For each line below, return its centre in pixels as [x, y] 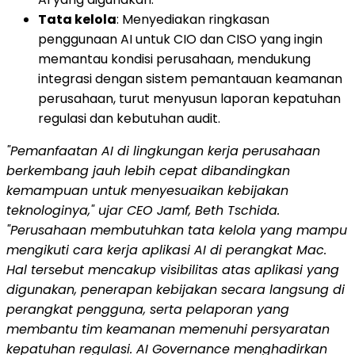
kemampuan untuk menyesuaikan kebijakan [147, 190]
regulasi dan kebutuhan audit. [129, 118]
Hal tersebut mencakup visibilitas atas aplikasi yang [173, 269]
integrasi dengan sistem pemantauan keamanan [190, 78]
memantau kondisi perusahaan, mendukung [174, 59]
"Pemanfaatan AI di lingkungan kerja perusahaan [163, 151]
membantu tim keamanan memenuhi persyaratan [168, 329]
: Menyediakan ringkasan [193, 19]
